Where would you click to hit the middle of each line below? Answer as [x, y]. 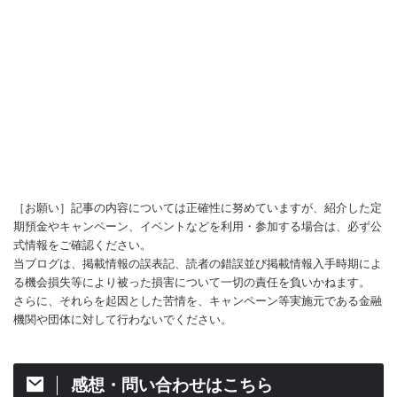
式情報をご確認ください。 [82, 245]
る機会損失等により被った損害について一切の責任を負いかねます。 [192, 282]
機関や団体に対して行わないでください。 [123, 319]
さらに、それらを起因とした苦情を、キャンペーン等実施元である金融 [198, 301]
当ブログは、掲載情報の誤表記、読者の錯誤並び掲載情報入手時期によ [198, 264]
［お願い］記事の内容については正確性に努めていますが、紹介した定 [198, 208]
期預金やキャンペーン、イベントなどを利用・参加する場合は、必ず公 [198, 226]
